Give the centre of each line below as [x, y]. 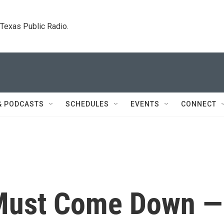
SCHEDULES [87, 104]
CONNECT [199, 104]
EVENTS [145, 104]
